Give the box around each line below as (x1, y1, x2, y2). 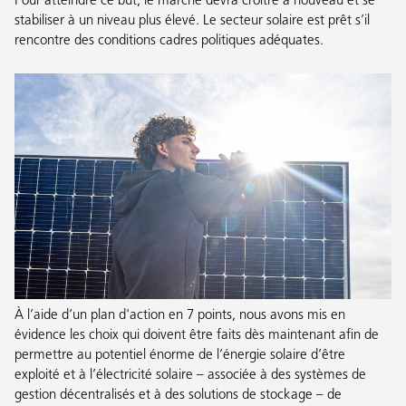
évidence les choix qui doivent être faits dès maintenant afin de (14, 328, 379, 343)
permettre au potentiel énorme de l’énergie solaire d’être (14, 348, 345, 362)
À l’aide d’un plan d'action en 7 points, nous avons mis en (14, 308, 345, 323)
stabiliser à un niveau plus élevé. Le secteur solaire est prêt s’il (14, 14, 370, 28)
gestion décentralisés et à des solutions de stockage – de (14, 388, 342, 402)
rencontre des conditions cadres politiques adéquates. (14, 34, 324, 48)
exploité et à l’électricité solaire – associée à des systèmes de (14, 368, 366, 382)
